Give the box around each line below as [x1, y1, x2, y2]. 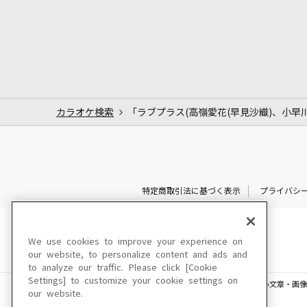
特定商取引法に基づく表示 [141, 186, 241, 195]
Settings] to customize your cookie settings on [28, 276, 238, 285]
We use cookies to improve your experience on [28, 237, 243, 246]
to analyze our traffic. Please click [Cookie [28, 263, 217, 272]
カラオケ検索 [56, 107, 114, 117]
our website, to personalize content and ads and [28, 250, 247, 259]
